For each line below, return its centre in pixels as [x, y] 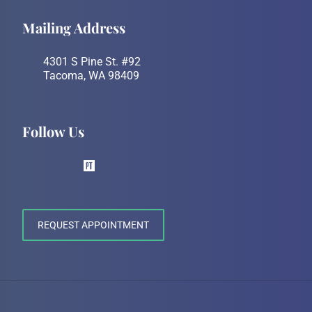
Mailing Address [74, 28]
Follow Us [53, 132]
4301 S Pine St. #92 [92, 62]
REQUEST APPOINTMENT [93, 225]
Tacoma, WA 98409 [91, 76]
